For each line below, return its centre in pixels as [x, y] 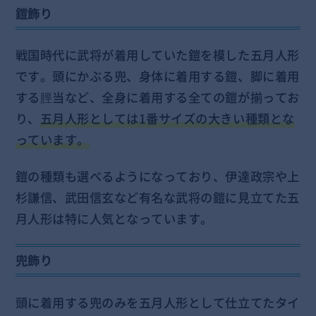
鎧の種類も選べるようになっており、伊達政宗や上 [157, 176]
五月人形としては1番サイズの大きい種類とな [167, 119]
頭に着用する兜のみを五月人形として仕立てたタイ [157, 303]
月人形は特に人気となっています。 [114, 218]
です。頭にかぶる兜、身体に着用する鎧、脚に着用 [157, 77]
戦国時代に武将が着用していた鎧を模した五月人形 [157, 55]
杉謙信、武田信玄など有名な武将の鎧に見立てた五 [157, 197]
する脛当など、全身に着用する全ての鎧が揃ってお [157, 98]
